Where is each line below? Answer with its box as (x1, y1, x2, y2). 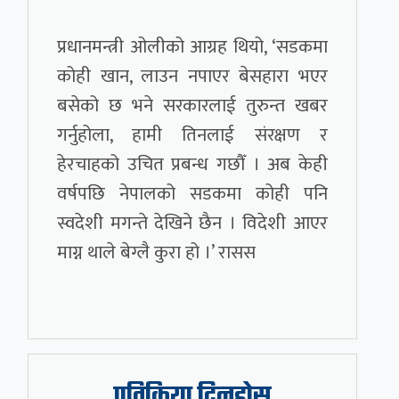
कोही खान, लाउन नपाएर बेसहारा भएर (57, 61, 328, 93)
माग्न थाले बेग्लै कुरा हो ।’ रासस (57, 237, 256, 269)
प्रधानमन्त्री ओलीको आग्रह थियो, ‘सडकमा (57, 31, 328, 63)
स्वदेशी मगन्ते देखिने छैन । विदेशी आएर (57, 208, 328, 240)
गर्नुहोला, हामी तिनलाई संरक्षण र (57, 119, 328, 151)
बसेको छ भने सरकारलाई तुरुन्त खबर (57, 90, 328, 122)
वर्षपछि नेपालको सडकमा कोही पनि (57, 178, 328, 210)
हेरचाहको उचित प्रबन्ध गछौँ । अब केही (57, 149, 328, 181)
